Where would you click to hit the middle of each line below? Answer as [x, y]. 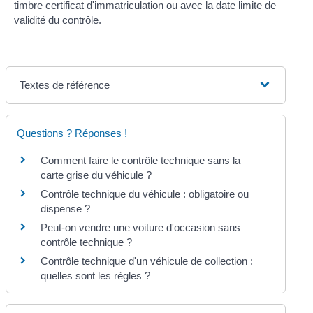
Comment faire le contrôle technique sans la [141, 160]
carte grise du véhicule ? [96, 175]
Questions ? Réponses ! [72, 133]
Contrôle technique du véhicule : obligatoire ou [145, 194]
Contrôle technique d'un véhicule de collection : [147, 261]
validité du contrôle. [57, 20]
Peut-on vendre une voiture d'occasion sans [141, 227]
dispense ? [66, 208]
